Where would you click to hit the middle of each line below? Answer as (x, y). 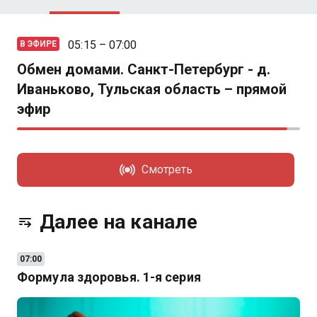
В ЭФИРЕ (39, 44)
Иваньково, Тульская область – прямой (152, 89)
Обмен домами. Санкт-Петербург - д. (144, 69)
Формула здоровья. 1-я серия (109, 277)
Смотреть (167, 169)
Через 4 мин (51, 234)
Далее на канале (119, 222)
